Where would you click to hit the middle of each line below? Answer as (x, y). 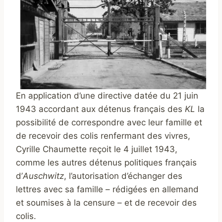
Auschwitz (43, 176)
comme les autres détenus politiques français (106, 163)
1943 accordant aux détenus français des (99, 109)
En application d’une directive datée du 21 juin (107, 96)
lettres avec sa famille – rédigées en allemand (107, 190)
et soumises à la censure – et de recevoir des (106, 203)
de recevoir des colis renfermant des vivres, (103, 136)
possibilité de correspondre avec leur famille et (109, 123)
